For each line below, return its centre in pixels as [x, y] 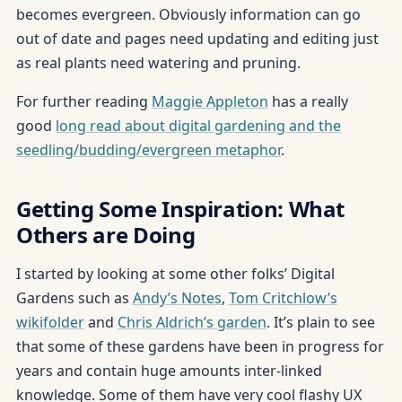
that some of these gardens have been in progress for [200, 346]
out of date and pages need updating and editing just [197, 38]
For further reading [83, 101]
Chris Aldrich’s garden [192, 322]
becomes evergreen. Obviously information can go [188, 14]
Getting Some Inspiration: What [180, 208]
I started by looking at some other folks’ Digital [175, 273]
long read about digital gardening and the [198, 125]
